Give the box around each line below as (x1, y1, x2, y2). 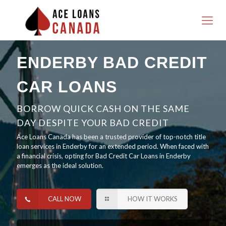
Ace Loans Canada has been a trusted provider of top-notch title (17, 133, 206, 141)
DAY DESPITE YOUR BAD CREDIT (17, 117, 169, 128)
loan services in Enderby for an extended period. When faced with (17, 142, 209, 150)
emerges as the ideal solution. (17, 161, 103, 169)
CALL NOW (48, 195, 82, 203)
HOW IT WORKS (128, 195, 178, 203)
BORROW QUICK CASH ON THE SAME (17, 103, 190, 114)
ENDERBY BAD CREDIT (17, 53, 207, 72)
